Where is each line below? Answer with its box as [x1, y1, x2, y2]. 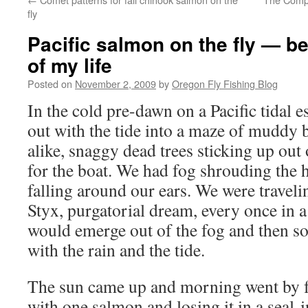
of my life [27, 51, 112, 79]
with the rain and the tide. [27, 238, 205, 261]
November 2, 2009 [75, 76, 156, 91]
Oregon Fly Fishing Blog [172, 76, 278, 91]
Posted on [27, 76, 72, 91]
